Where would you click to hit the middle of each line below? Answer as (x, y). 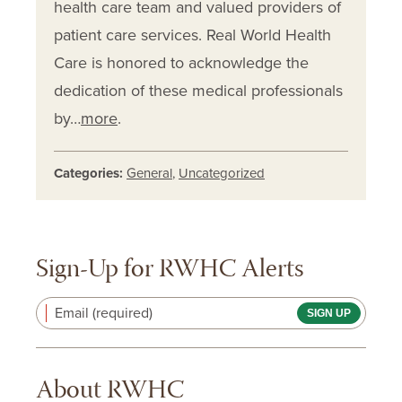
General (149, 174)
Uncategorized (222, 174)
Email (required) (104, 314)
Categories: (88, 174)
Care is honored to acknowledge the (181, 63)
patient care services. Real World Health (192, 35)
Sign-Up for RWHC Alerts (170, 271)
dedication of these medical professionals (198, 91)
